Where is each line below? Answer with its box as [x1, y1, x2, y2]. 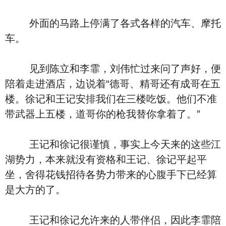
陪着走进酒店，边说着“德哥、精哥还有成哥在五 [5, 78, 220, 89]
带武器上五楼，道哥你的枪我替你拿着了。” [5, 108, 200, 120]
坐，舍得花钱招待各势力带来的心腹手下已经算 [5, 169, 217, 180]
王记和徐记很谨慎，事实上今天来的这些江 [5, 139, 221, 150]
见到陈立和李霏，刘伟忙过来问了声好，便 [5, 63, 221, 74]
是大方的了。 [5, 184, 66, 195]
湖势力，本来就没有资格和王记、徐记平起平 [5, 154, 207, 165]
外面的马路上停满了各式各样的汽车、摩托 [5, 18, 221, 29]
